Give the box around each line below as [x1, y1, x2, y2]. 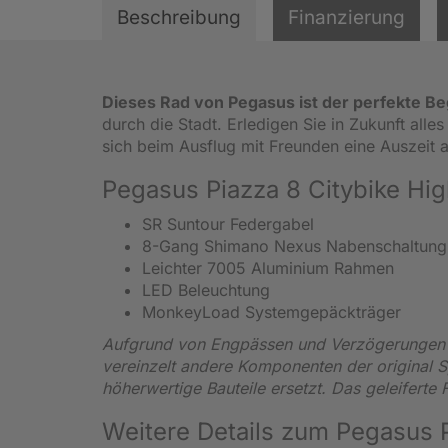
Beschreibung [117, 5, 241, 29]
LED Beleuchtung [142, 279, 270, 300]
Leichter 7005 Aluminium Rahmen [142, 257, 394, 278]
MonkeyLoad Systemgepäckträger [142, 301, 401, 322]
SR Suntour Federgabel [142, 213, 314, 234]
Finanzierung [288, 5, 405, 29]
